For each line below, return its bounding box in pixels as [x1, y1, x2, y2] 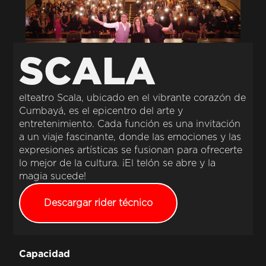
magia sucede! [19, 171, 87, 181]
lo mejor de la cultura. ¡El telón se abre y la [19, 158, 216, 168]
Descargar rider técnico [44, 198, 153, 208]
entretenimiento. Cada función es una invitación [19, 119, 241, 129]
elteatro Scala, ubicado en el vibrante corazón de [19, 93, 246, 103]
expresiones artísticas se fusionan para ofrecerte [19, 145, 243, 155]
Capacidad [19, 248, 71, 259]
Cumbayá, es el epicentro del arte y [19, 106, 183, 116]
